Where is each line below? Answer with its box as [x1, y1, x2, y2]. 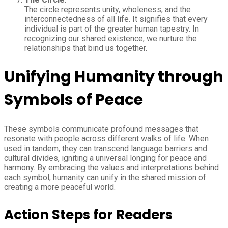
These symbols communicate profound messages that [4, 124, 198, 134]
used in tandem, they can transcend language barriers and [4, 144, 207, 154]
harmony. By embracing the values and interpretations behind [4, 163, 219, 173]
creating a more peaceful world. [4, 182, 116, 192]
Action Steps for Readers [4, 206, 173, 224]
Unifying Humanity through [4, 66, 223, 88]
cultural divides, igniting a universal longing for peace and [4, 153, 207, 163]
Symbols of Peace [4, 89, 143, 111]
